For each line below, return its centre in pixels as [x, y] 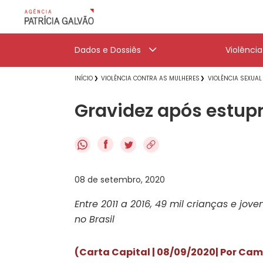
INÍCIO [84, 78]
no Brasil [95, 219]
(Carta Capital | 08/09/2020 [145, 252]
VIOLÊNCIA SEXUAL [235, 78]
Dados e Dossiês [108, 50]
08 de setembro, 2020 [120, 179]
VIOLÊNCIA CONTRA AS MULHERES [150, 78]
